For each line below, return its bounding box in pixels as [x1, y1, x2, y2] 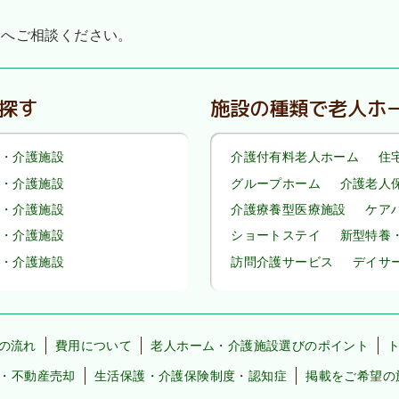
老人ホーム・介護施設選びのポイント [151, 338, 370, 353]
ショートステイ [231, 228, 321, 243]
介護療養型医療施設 [231, 202, 346, 217]
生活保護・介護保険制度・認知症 [94, 369, 287, 384]
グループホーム [231, 175, 321, 191]
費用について [54, 338, 133, 353]
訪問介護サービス [231, 254, 334, 269]
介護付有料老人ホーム [231, 150, 360, 165]
